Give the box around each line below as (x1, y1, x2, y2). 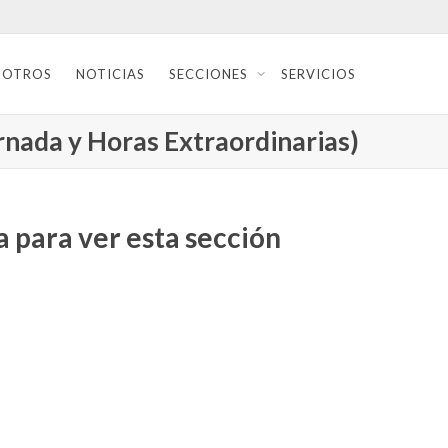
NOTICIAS (76, 66, 145, 82)
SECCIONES (169, 66, 252, 82)
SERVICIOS (281, 66, 356, 82)
